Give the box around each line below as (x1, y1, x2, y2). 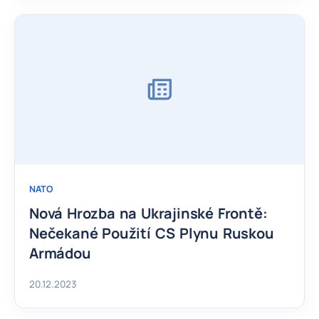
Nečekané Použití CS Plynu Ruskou (29, 223, 274, 243)
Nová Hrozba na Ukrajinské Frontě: (29, 203, 268, 223)
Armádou (29, 243, 91, 263)
